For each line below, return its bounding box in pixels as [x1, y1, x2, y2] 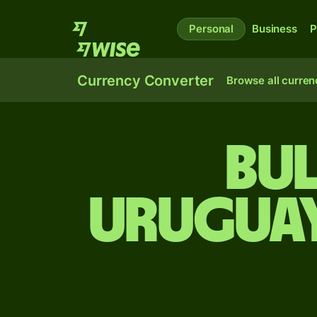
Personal [189, 22, 234, 35]
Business [252, 22, 297, 35]
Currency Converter [77, 72, 214, 89]
